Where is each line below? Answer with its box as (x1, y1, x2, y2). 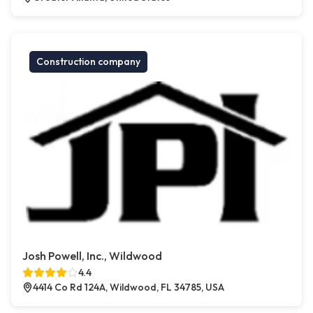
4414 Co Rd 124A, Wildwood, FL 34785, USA (33, 281, 224, 294)
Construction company (36, 55, 140, 68)
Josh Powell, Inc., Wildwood (22, 249, 162, 263)
